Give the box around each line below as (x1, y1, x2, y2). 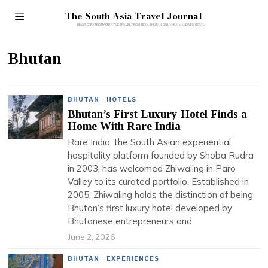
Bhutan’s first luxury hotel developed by (68, 202, 233, 214)
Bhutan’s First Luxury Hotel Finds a (68, 108, 248, 120)
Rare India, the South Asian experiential (68, 136, 232, 148)
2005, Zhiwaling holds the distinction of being (68, 189, 254, 200)
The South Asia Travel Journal (65, 9, 203, 23)
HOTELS (106, 96, 137, 103)
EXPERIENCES (106, 255, 160, 262)
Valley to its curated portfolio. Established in (68, 176, 249, 187)
